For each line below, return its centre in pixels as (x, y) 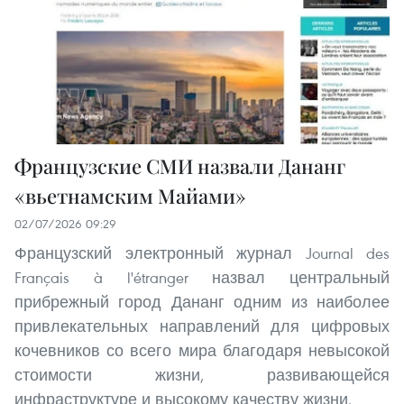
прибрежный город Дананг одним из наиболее (202, 302)
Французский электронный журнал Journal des (202, 253)
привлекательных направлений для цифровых (202, 326)
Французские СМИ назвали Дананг (180, 166)
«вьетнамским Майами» (130, 196)
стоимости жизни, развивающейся (202, 375)
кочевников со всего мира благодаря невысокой (202, 351)
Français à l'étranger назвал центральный (202, 278)
